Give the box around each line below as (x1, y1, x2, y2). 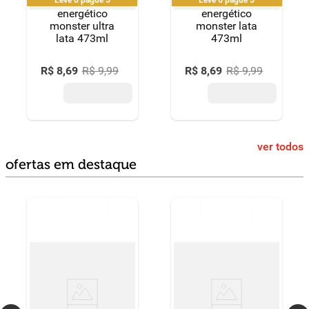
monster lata (196, 19, 258, 32)
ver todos (257, 140, 303, 153)
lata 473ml (56, 32, 109, 45)
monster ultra (50, 19, 115, 32)
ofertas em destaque (6, 157, 137, 172)
